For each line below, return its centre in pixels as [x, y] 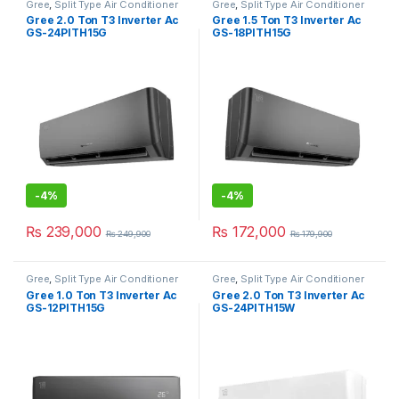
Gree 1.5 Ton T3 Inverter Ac [287, 20]
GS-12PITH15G [66, 308]
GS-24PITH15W [254, 308]
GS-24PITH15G [67, 33]
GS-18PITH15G [252, 33]
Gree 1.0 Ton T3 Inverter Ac [102, 296]
